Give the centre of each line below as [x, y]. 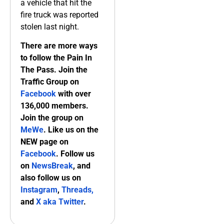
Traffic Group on [50, 82]
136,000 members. [54, 106]
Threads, [77, 190]
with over [73, 94]
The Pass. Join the [54, 70]
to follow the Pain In [56, 58]
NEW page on [44, 142]
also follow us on [51, 178]
